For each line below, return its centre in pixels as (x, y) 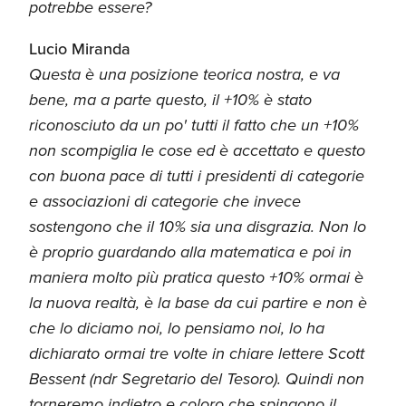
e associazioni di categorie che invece (165, 201)
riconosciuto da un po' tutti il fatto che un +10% (194, 125)
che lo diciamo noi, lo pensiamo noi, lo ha (177, 328)
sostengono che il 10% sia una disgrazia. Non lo (198, 226)
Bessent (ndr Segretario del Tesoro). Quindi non (197, 378)
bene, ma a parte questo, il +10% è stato (170, 99)
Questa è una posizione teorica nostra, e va (184, 74)
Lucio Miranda (80, 48)
